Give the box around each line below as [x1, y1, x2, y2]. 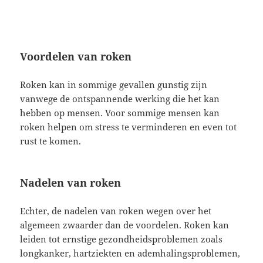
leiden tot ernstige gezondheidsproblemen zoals [20, 232, 223, 245]
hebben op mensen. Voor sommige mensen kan [20, 106, 220, 119]
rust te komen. [20, 134, 82, 147]
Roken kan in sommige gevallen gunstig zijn [20, 78, 208, 90]
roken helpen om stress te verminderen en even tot [20, 120, 237, 133]
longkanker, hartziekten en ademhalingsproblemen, [20, 247, 241, 259]
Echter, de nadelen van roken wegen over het [20, 204, 212, 217]
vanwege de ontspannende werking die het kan [20, 92, 220, 104]
